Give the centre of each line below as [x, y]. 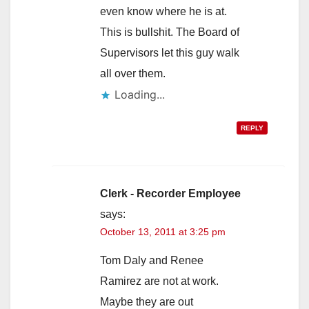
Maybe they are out [147, 301]
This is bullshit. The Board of [170, 32]
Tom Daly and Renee [152, 260]
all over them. [133, 73]
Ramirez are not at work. [159, 281]
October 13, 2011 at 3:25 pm [163, 231]
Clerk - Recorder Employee [170, 193]
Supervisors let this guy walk [170, 52]
